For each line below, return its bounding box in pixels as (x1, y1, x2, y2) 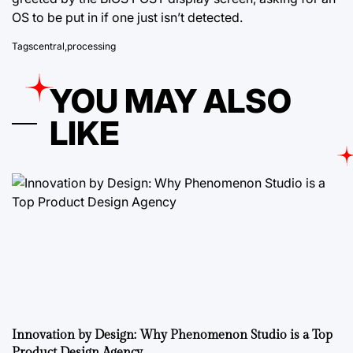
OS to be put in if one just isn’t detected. (12, 9, 243, 25)
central (33, 40, 65, 52)
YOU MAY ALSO (50, 81, 292, 121)
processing (67, 40, 116, 52)
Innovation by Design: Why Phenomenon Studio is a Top (12, 328, 333, 343)
